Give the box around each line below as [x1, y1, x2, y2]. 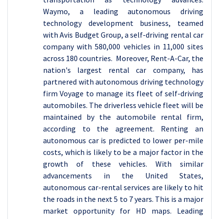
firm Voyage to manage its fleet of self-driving [43, 88, 203, 98]
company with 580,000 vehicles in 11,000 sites [43, 42, 203, 51]
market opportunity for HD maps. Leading [43, 206, 203, 216]
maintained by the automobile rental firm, [43, 112, 203, 122]
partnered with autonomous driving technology [43, 77, 203, 87]
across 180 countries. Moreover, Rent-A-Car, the [43, 53, 203, 63]
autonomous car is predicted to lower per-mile [43, 135, 203, 145]
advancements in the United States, [43, 171, 203, 180]
